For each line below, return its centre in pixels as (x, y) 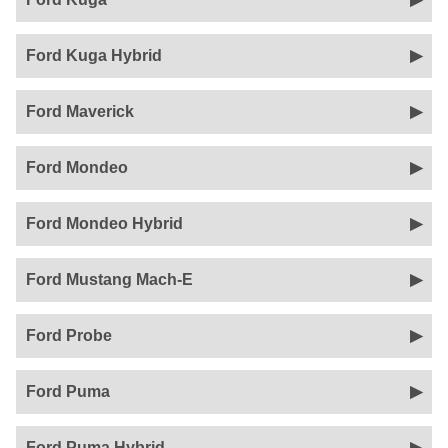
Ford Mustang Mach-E (109, 279)
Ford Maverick (80, 111)
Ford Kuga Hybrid (94, 55)
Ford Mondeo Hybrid (104, 223)
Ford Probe (69, 335)
